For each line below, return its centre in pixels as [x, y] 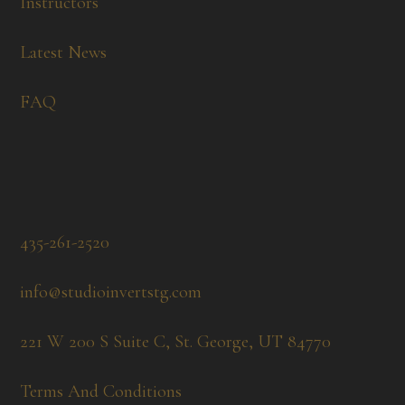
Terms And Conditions [101, 391]
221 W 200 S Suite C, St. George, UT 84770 [176, 342]
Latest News [64, 52]
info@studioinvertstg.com [111, 292]
